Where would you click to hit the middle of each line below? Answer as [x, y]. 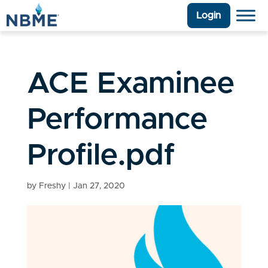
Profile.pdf [100, 156]
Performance [117, 120]
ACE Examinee [130, 84]
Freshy [52, 186]
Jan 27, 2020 [99, 186]
